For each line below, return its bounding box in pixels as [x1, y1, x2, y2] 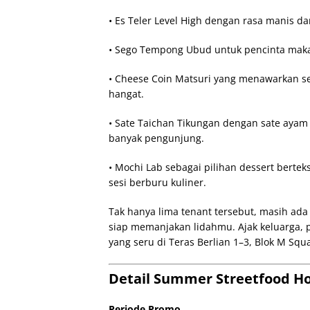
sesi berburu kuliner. [109, 176, 206, 189]
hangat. [109, 87, 144, 100]
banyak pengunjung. [109, 131, 204, 145]
